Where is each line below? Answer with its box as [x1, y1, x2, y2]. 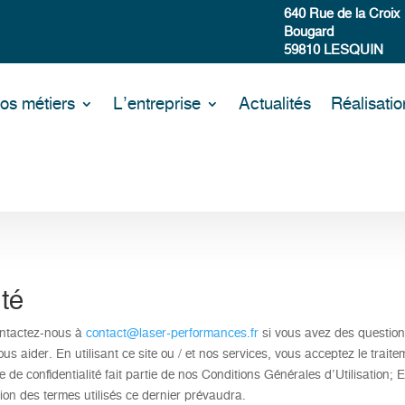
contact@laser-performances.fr [82, 325, 263, 340]
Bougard [284, 24, 334, 39]
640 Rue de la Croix [284, 5, 400, 21]
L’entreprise [113, 94, 202, 113]
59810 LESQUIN [284, 42, 384, 57]
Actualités [239, 94, 312, 113]
